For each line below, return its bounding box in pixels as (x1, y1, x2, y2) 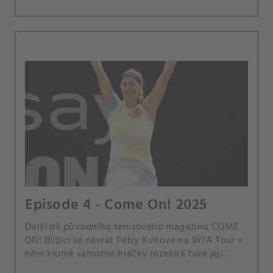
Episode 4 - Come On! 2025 (25, 193, 207, 217)
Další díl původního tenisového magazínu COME (25, 219, 239, 235)
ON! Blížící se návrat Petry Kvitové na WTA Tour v (25, 232, 44, 249)
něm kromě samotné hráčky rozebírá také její (25, 246, 224, 262)
